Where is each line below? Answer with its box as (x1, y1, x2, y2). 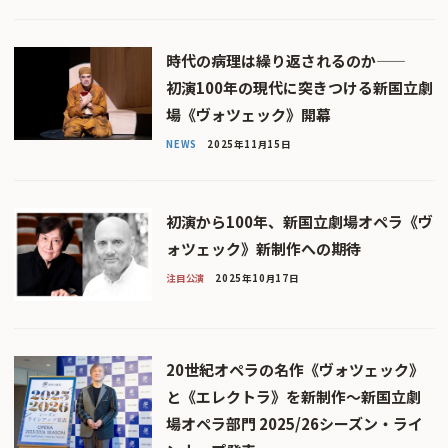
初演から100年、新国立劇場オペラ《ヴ (165, 211, 433, 233)
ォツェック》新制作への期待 (165, 238, 361, 260)
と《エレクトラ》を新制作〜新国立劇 (165, 385, 421, 407)
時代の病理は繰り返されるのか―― (165, 50, 376, 72)
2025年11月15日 (206, 137, 291, 152)
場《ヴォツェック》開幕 (165, 104, 331, 126)
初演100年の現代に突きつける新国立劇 (165, 77, 433, 99)
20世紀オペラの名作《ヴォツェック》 (165, 358, 424, 380)
